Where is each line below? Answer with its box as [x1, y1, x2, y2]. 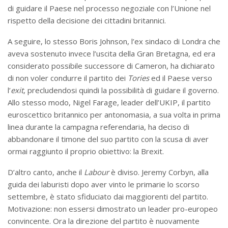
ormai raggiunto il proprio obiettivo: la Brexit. [8, 146, 164, 156]
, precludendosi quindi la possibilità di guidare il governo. [23, 84, 219, 95]
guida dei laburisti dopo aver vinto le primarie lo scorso [8, 179, 199, 189]
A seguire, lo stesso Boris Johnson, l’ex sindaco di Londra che [8, 36, 220, 46]
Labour [84, 166, 109, 177]
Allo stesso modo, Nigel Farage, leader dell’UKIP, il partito [8, 97, 211, 107]
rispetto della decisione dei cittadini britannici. [8, 15, 166, 25]
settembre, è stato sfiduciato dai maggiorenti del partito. [8, 191, 208, 202]
